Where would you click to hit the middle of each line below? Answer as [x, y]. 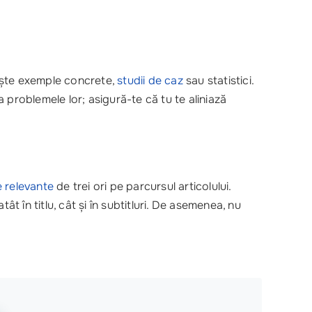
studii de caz [150, 80]
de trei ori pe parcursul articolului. [142, 186]
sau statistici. [218, 80]
